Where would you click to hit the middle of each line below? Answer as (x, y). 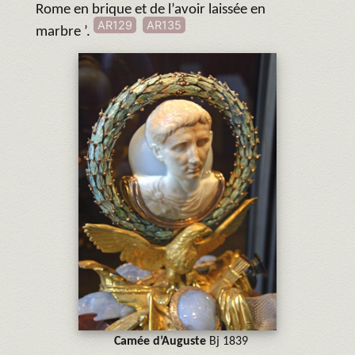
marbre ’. (65, 32)
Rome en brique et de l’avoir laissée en (151, 10)
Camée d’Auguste (161, 341)
